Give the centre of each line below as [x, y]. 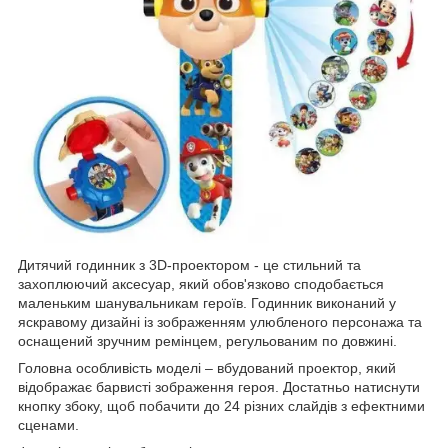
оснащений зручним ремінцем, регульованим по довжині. [207, 340]
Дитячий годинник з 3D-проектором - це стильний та [189, 264]
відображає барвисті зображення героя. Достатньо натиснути [219, 386]
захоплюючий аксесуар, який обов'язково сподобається [201, 283]
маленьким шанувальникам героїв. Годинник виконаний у [207, 302]
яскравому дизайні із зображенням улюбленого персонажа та [220, 321]
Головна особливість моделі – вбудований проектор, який [207, 367]
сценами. [48, 424]
